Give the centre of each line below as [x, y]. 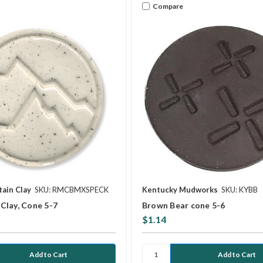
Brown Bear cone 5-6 [183, 205]
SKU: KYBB [239, 190]
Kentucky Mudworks [180, 190]
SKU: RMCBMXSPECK [72, 190]
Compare [168, 6]
